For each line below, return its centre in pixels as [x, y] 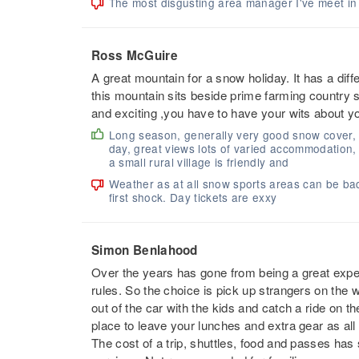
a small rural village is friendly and [199, 162]
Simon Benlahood [145, 250]
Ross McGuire [135, 56]
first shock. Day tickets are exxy [193, 198]
